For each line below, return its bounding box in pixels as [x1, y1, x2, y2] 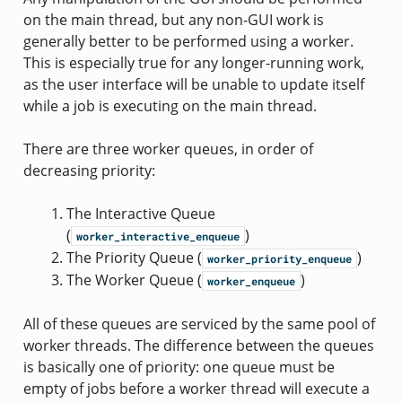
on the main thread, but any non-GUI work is [22, 9, 324, 30]
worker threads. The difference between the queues [22, 335, 374, 355]
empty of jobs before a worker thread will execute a [22, 378, 370, 398]
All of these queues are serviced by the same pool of [22, 313, 375, 334]
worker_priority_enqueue [206, 250, 352, 266]
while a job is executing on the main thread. [22, 95, 317, 116]
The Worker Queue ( [66, 269, 202, 290]
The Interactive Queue [66, 203, 215, 223]
